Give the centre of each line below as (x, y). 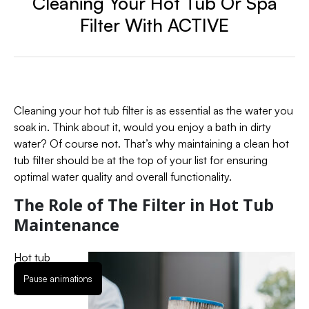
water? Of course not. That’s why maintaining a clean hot (151, 143)
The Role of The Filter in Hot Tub (144, 205)
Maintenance (67, 225)
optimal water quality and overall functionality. (123, 176)
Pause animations (58, 279)
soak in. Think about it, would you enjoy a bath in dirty (142, 127)
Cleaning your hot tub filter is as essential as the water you (153, 110)
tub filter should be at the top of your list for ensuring (141, 160)
